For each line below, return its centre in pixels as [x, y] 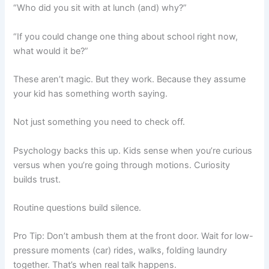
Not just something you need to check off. [99, 122]
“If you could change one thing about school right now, [126, 36]
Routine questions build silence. [77, 207]
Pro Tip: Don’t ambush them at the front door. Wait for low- [134, 236]
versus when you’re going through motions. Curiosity [122, 165]
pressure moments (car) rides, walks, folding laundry [120, 251]
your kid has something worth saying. [91, 93]
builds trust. [37, 179]
